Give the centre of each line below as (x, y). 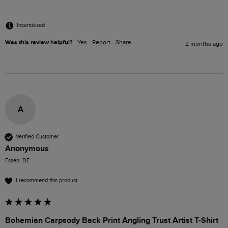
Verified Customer (37, 137)
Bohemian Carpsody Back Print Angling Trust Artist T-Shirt (112, 220)
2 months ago (204, 44)
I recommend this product (47, 181)
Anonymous (27, 148)
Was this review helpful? (39, 42)
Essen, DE (17, 160)
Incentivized (31, 25)
